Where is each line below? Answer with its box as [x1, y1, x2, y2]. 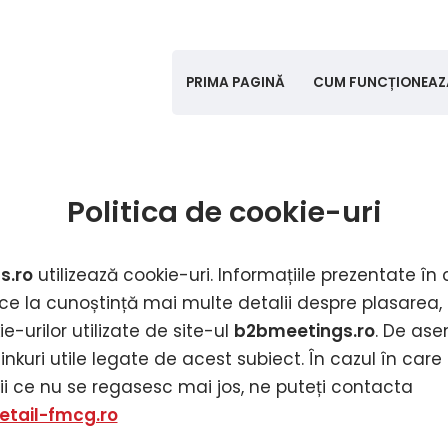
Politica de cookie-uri [66, 192, 382, 232]
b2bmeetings [233, 319, 353, 343]
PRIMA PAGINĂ [186, 73, 285, 92]
